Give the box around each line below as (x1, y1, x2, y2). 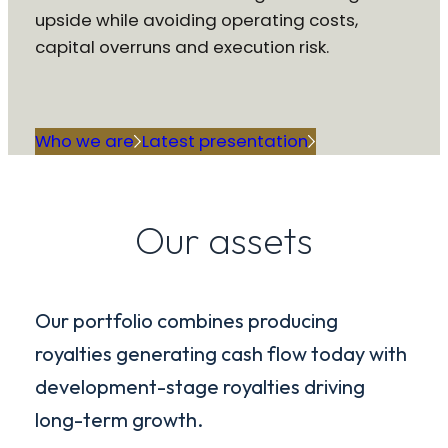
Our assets (135, 215, 313, 264)
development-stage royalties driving (34, 373, 365, 399)
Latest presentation (141, 129, 308, 154)
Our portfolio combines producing (34, 307, 338, 333)
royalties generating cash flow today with (34, 340, 407, 366)
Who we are (34, 129, 134, 154)
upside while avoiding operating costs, (34, 8, 358, 33)
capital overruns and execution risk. (34, 35, 329, 60)
